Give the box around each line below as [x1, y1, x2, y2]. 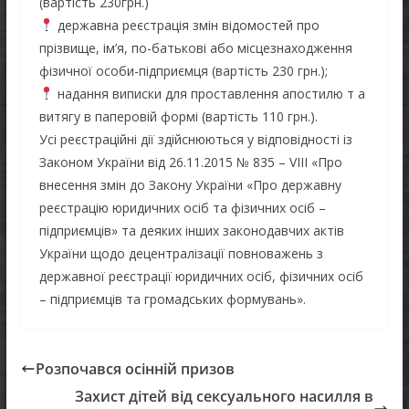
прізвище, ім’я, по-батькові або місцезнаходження [38, 38, 352, 57]
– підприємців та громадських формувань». [38, 289, 306, 308]
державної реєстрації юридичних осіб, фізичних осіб [38, 267, 363, 285]
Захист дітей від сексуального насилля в [75, 385, 374, 406]
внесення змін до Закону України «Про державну [38, 175, 341, 194]
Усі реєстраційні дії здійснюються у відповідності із [38, 130, 352, 148]
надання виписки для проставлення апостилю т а [53, 84, 365, 102]
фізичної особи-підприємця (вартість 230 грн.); [38, 61, 328, 79]
